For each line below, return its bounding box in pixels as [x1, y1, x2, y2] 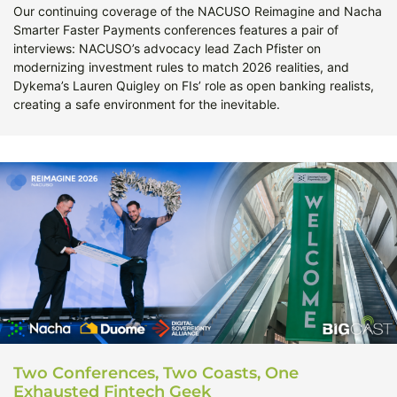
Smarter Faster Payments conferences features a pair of [13, 21, 339, 37]
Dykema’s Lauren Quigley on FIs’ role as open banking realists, [13, 77, 374, 93]
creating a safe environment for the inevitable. [13, 96, 280, 112]
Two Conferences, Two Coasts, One [13, 363, 299, 384]
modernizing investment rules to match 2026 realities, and [13, 58, 349, 74]
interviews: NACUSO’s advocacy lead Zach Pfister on [13, 40, 321, 56]
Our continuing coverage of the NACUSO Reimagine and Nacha [13, 3, 382, 19]
